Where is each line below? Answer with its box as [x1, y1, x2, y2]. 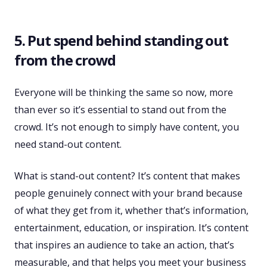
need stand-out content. [14, 138, 122, 151]
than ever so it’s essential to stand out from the [14, 103, 226, 117]
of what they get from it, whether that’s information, [14, 204, 249, 218]
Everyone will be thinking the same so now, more [14, 86, 233, 100]
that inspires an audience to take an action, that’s [14, 238, 234, 252]
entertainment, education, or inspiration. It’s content [14, 221, 249, 235]
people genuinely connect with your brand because [14, 187, 243, 200]
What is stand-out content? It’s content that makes [14, 169, 240, 183]
